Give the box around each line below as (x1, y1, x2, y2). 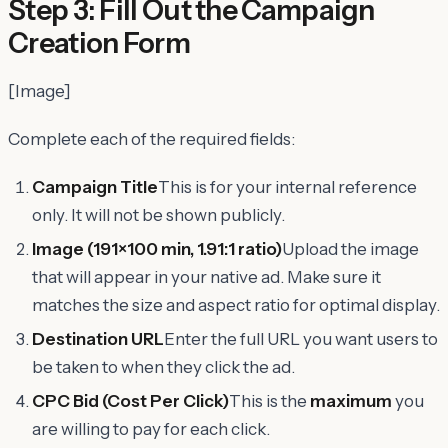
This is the (229, 390, 310, 411)
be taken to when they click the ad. (32, 356, 295, 377)
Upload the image (282, 238, 419, 259)
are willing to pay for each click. (32, 418, 270, 439)
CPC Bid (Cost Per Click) (32, 390, 229, 411)
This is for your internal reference (158, 176, 417, 197)
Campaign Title (32, 176, 158, 197)
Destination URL (32, 328, 164, 349)
